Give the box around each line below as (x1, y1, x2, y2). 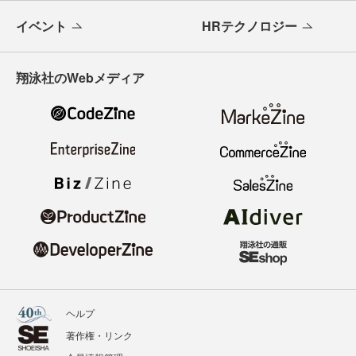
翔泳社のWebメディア (16, 68, 145, 87)
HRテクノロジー (202, 16, 297, 35)
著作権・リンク (66, 328, 133, 342)
